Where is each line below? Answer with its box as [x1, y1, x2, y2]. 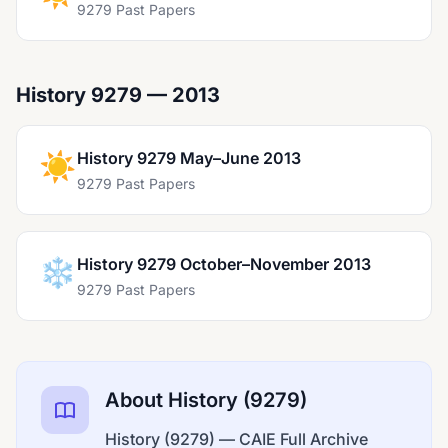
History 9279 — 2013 [16, 83, 220, 107]
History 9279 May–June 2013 [77, 148, 301, 168]
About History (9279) [105, 388, 307, 412]
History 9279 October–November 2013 [77, 254, 371, 274]
